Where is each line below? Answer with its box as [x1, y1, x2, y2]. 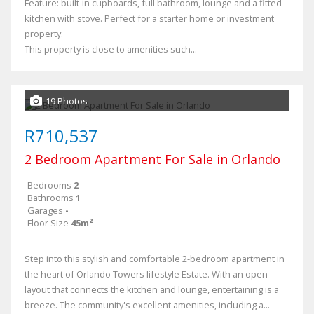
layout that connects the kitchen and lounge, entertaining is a [25, 283, 279, 296]
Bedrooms [27, 179, 71, 191]
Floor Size [27, 217, 69, 229]
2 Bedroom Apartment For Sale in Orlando [25, 151, 280, 168]
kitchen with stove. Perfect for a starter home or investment [25, 12, 274, 25]
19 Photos [46, 95, 88, 107]
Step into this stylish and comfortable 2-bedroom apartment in [25, 252, 285, 265]
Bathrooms [27, 191, 74, 204]
